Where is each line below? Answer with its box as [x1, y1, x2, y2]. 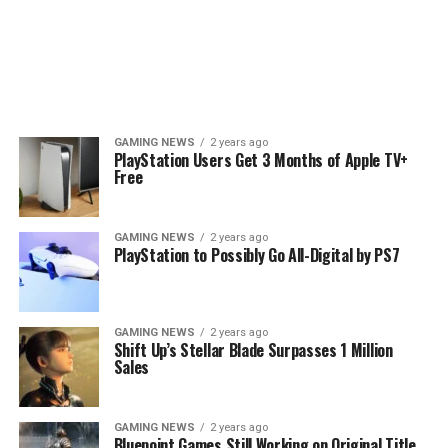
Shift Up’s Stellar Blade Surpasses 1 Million [113, 338, 393, 362]
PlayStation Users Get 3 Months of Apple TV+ [113, 148, 408, 172]
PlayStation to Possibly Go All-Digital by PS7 [113, 243, 400, 267]
